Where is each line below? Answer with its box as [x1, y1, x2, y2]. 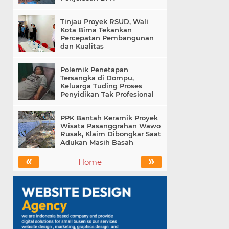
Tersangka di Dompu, [60, 74, 134, 82]
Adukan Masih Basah [60, 138, 133, 147]
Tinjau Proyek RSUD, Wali [60, 17, 148, 26]
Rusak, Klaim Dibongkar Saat [60, 130, 161, 139]
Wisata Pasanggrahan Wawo [60, 122, 161, 130]
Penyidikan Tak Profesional [60, 90, 154, 99]
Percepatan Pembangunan [60, 34, 154, 42]
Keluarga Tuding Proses [60, 82, 142, 90]
